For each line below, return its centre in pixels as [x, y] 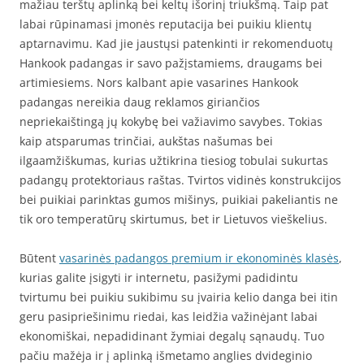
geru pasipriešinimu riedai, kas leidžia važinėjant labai [169, 317]
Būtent [39, 258]
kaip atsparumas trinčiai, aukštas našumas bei [146, 141]
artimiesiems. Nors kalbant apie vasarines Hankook [159, 83]
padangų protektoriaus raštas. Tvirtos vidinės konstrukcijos [180, 180]
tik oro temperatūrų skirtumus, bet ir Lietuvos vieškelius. [173, 219]
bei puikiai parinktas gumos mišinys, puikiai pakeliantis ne [179, 200]
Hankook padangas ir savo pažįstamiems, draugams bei [171, 63]
